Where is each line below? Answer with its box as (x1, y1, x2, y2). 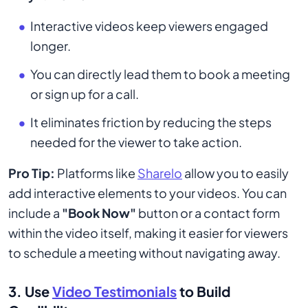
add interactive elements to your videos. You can (8, 185, 287, 201)
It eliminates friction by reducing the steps (30, 114, 272, 130)
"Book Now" (62, 205, 136, 221)
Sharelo (137, 165, 182, 181)
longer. (30, 38, 71, 54)
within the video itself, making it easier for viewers (8, 225, 288, 241)
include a (8, 205, 62, 221)
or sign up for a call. (30, 86, 139, 102)
